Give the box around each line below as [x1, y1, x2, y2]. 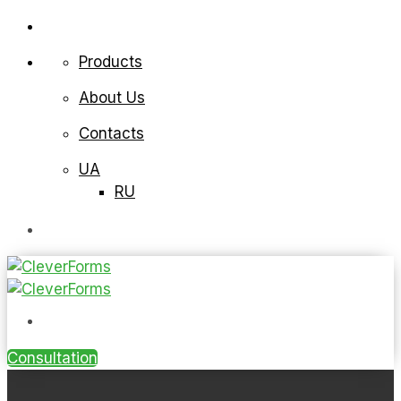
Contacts [79, 124, 144, 142]
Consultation [7, 349, 98, 367]
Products [79, 53, 142, 71]
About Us [79, 89, 145, 107]
